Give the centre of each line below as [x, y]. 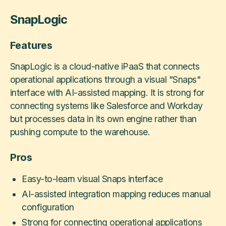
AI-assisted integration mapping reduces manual [116, 194]
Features [31, 45]
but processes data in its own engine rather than [103, 119]
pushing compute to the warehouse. [80, 132]
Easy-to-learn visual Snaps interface [92, 179]
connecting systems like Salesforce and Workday [106, 106]
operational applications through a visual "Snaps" [105, 80]
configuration [48, 207]
